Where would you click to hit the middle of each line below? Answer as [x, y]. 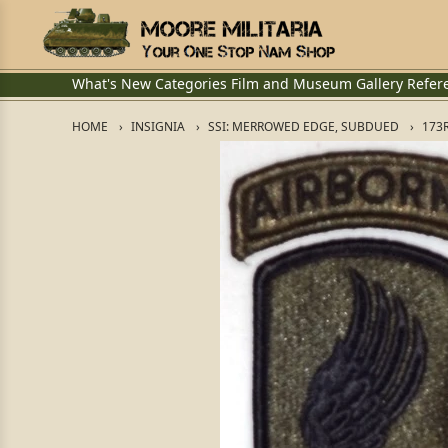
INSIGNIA [158, 126]
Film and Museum [291, 83]
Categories [191, 83]
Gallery [379, 83]
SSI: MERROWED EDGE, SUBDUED [303, 126]
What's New [111, 83]
